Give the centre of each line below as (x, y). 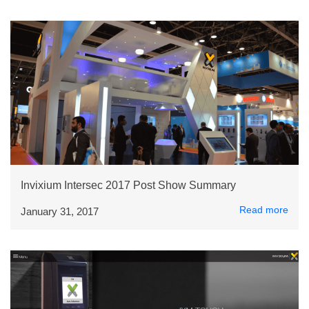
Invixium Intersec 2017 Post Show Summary (128, 185)
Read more (264, 210)
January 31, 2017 (60, 211)
